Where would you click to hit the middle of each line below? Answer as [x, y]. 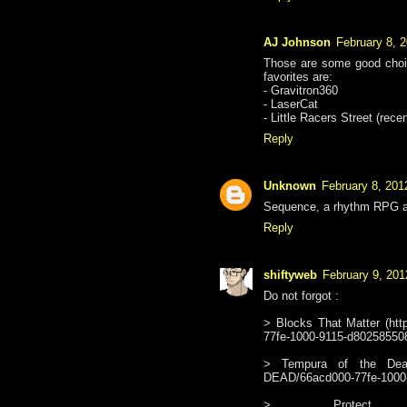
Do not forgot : [301, 296]
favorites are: [298, 77]
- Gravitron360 [301, 91]
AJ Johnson [297, 43]
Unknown [290, 186]
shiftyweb [290, 275]
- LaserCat [291, 104]
